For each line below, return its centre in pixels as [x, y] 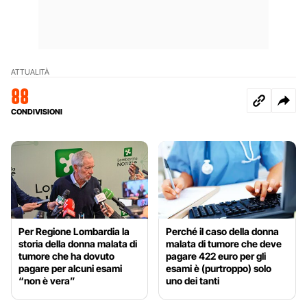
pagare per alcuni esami [70, 268]
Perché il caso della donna [223, 231]
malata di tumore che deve [224, 243]
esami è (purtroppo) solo [219, 268]
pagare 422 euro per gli [216, 256]
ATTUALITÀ [30, 72]
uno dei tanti [193, 280]
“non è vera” [47, 280]
